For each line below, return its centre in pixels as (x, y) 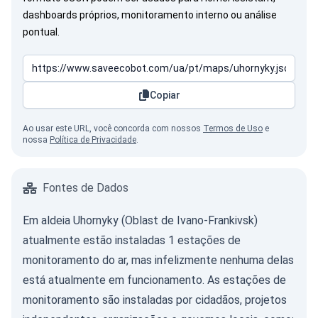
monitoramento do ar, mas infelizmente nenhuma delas (158, 260)
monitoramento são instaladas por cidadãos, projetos (155, 300)
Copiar (165, 95)
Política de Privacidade (93, 140)
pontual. (41, 32)
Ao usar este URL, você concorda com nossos (113, 128)
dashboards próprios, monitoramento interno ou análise (150, 15)
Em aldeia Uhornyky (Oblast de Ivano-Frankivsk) (140, 220)
